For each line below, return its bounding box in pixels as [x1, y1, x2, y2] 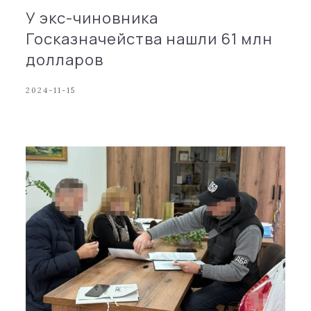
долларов [26, 49, 104, 70]
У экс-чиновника [26, 7, 159, 28]
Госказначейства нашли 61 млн [26, 28, 274, 49]
